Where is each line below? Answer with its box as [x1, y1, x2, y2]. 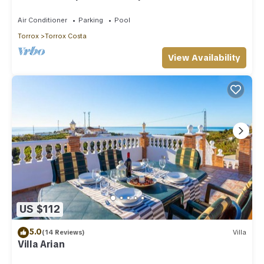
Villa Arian [18, 237, 65, 250]
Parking [78, 15, 103, 24]
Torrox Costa [45, 31, 87, 40]
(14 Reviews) [42, 228, 85, 237]
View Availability [168, 51, 240, 64]
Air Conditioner [18, 15, 67, 24]
